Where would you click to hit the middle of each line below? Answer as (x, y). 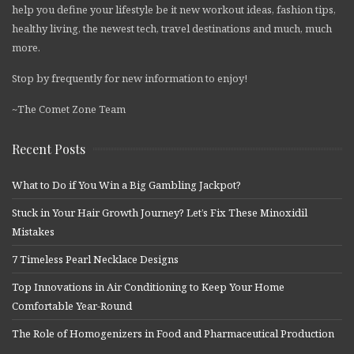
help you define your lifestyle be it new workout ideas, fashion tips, (174, 9)
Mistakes (33, 231)
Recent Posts (49, 149)
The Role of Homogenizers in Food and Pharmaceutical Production (173, 333)
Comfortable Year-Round (72, 305)
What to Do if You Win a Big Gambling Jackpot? (126, 185)
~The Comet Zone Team (69, 109)
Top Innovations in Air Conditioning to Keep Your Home (148, 286)
